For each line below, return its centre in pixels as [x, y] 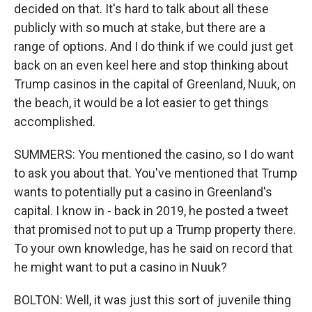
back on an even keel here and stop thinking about [151, 65]
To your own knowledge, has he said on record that [153, 248]
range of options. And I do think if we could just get [154, 46]
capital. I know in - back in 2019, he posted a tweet [151, 211]
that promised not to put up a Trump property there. [155, 229]
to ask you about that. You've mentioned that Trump [156, 173]
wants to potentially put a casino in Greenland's [143, 192]
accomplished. [55, 122]
